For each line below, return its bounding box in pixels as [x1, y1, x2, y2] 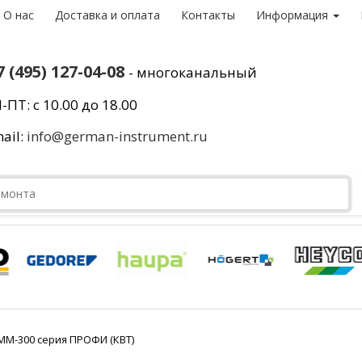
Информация [256, 7, 331, 23]
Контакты [181, 7, 235, 23]
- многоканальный [128, 63, 257, 82]
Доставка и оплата [55, 7, 160, 23]
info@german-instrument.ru [26, 127, 208, 145]
